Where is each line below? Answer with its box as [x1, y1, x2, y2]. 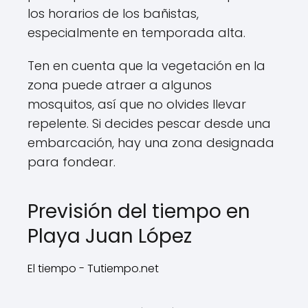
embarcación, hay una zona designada [27, 134, 274, 151]
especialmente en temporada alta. [27, 24, 245, 41]
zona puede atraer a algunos [27, 76, 212, 93]
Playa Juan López [27, 223, 192, 250]
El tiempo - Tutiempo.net [27, 261, 159, 276]
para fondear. [27, 153, 115, 170]
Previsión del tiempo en [27, 198, 250, 225]
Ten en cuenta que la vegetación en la [27, 57, 265, 74]
